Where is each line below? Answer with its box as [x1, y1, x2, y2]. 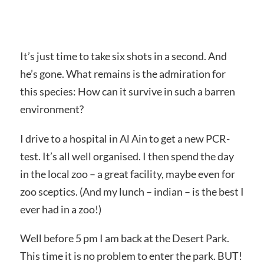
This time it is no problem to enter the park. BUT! [19, 249, 242, 263]
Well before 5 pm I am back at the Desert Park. [19, 232, 229, 245]
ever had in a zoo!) [19, 202, 101, 216]
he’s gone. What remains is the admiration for [19, 67, 226, 80]
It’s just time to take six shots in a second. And [19, 49, 227, 62]
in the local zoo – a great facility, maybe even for [19, 167, 235, 180]
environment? [19, 102, 84, 115]
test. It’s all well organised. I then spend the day [19, 149, 234, 163]
